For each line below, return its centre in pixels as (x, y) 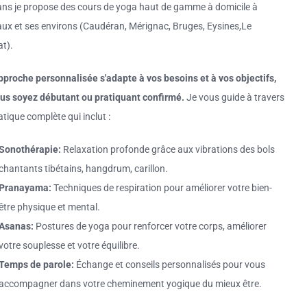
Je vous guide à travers (234, 97)
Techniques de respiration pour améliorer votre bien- (161, 187)
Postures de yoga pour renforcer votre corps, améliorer (150, 226)
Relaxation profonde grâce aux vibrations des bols (168, 149)
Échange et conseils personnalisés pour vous (169, 264)
